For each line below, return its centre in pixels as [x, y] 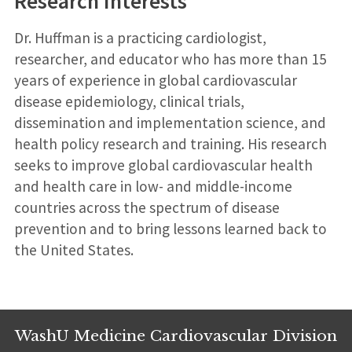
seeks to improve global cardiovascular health [163, 165]
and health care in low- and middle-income [153, 186]
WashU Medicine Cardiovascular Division [176, 335]
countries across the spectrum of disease [147, 207]
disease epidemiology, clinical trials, [129, 101]
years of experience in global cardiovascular [155, 80]
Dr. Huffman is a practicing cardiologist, [140, 37]
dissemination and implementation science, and [170, 122]
